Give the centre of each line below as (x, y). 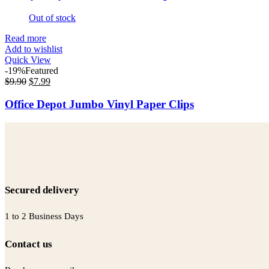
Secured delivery (42, 190)
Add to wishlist (34, 49)
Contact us (29, 244)
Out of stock (52, 17)
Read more (26, 38)
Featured (42, 70)
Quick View (28, 59)
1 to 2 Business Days (44, 216)
